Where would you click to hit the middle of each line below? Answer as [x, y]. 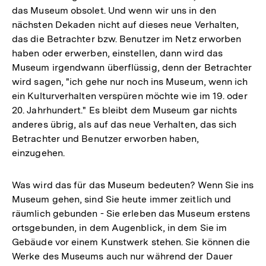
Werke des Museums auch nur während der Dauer [122, 256]
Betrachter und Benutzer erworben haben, [106, 138]
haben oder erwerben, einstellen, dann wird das [118, 53]
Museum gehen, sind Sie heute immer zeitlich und [122, 199]
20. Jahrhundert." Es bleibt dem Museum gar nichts [125, 110]
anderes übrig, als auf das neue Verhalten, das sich [124, 124]
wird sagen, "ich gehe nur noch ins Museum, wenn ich [130, 81]
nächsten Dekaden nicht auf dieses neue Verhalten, [126, 24]
